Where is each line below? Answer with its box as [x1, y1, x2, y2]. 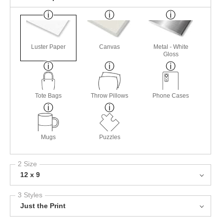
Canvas [99, 43, 120, 50]
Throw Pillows [91, 92, 129, 99]
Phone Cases [152, 92, 189, 99]
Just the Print [20, 202, 66, 210]
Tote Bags [35, 92, 62, 99]
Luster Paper [31, 43, 66, 50]
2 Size [18, 160, 37, 168]
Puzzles [99, 134, 120, 141]
